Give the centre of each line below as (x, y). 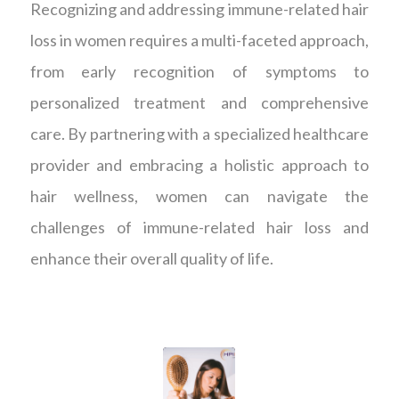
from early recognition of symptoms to (199, 72)
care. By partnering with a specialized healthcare (199, 134)
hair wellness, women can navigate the (199, 196)
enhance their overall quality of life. (151, 259)
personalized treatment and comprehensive (199, 103)
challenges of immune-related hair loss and (199, 228)
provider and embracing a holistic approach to (199, 165)
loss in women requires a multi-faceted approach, (199, 41)
